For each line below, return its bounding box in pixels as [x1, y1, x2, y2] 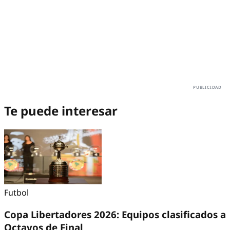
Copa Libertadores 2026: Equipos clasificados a [4, 207, 226, 221]
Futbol [4, 187, 29, 199]
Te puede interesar [4, 102, 118, 120]
